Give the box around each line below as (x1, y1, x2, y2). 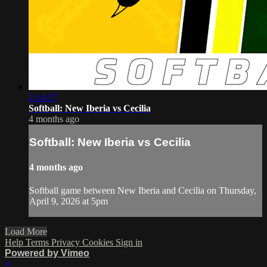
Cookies (82, 237, 116, 247)
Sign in (116, 237, 142, 247)
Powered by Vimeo (5, 247, 89, 258)
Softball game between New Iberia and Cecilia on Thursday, (29, 185, 256, 195)
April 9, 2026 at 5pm (29, 195, 108, 206)
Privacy (51, 237, 82, 247)
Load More (5, 226, 47, 237)
